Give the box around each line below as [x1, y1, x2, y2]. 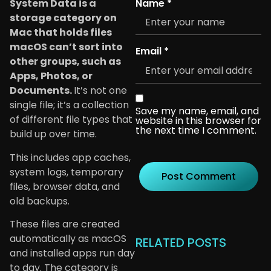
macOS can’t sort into [10, 40, 123, 54]
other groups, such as [10, 54, 121, 69]
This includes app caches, [10, 150, 131, 165]
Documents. [10, 83, 74, 98]
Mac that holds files [10, 25, 112, 40]
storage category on [10, 11, 117, 25]
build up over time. [10, 127, 97, 142]
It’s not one [74, 83, 127, 98]
